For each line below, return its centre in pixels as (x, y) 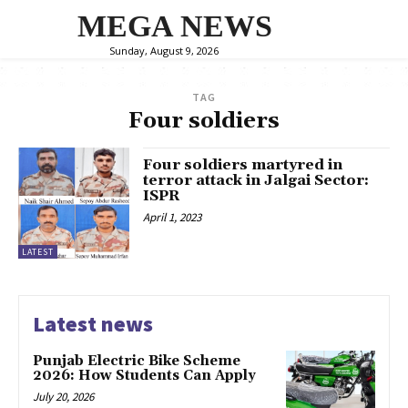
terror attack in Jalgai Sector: (256, 180)
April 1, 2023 (173, 217)
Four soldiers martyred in (243, 165)
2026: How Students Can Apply (144, 376)
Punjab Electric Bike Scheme (137, 362)
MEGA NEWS (175, 26)
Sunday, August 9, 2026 (164, 50)
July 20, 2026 (63, 397)
